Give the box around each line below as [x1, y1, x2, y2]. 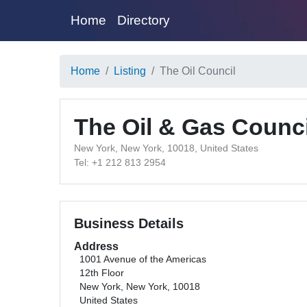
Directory [117, 13, 170, 27]
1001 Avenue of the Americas [79, 254, 206, 265]
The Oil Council [160, 65, 236, 77]
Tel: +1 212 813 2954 [74, 157, 166, 168]
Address [74, 241, 119, 252]
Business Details [74, 216, 184, 231]
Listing [114, 65, 146, 77]
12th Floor [79, 268, 124, 278]
